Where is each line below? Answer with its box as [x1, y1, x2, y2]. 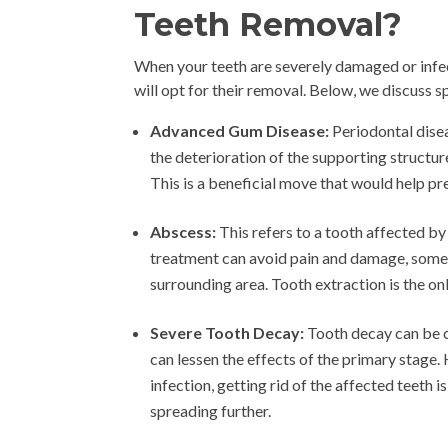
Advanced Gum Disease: [150, 121, 330, 141]
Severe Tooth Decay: [150, 323, 308, 343]
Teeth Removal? [134, 5, 403, 45]
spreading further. [150, 401, 272, 421]
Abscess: [150, 222, 217, 242]
